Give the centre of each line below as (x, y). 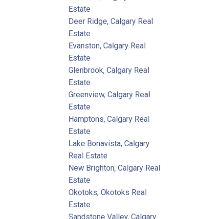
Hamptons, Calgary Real (109, 119)
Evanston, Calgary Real (107, 45)
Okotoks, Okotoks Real (108, 192)
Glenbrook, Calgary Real (109, 70)
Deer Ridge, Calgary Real (111, 21)
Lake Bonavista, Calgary (109, 143)
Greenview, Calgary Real (109, 94)
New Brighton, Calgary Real (115, 168)
